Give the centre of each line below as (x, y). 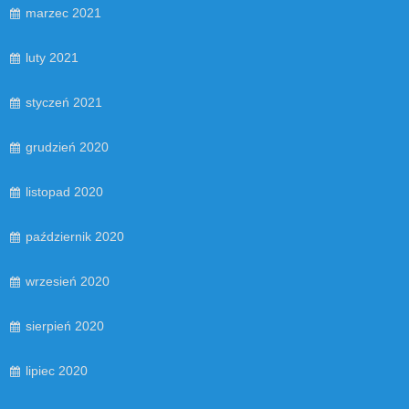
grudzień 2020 (67, 147)
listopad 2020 (64, 191)
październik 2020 (75, 236)
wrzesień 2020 (68, 281)
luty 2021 (52, 57)
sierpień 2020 (65, 325)
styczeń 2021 (64, 102)
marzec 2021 (63, 12)
